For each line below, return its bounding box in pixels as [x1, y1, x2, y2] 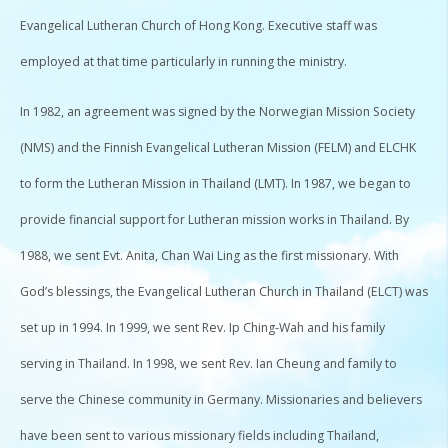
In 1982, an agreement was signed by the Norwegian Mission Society [20, 102, 415, 120]
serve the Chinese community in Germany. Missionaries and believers [20, 390, 422, 408]
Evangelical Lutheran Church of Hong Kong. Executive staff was [20, 16, 377, 34]
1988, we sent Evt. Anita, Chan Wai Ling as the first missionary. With [20, 246, 399, 264]
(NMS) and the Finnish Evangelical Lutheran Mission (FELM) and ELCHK [20, 138, 416, 156]
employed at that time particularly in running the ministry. [20, 52, 347, 70]
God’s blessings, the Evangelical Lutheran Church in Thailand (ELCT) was [20, 282, 428, 300]
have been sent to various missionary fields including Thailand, [20, 426, 379, 444]
